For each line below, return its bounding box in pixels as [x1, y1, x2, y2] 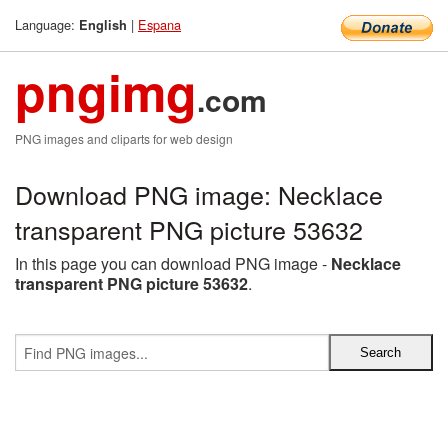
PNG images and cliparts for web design [15, 130, 233, 147]
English [79, 16, 127, 34]
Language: [15, 15, 79, 34]
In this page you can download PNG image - [15, 252, 331, 275]
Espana [138, 15, 181, 34]
